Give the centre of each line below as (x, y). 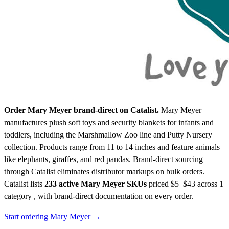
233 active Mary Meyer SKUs (96, 184)
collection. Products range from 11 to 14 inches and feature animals (112, 147)
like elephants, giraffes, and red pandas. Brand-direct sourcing (104, 159)
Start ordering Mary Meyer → (52, 217)
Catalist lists (24, 184)
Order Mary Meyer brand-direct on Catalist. (82, 110)
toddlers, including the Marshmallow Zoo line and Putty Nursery (108, 135)
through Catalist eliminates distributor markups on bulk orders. (104, 172)
